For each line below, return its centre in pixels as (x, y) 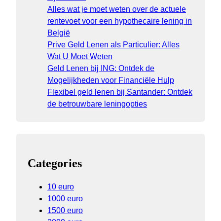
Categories (55, 164)
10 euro (61, 187)
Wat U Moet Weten (80, 57)
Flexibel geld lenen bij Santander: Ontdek (120, 92)
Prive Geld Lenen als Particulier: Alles (113, 45)
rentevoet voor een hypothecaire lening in (120, 21)
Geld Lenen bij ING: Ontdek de (101, 69)
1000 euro (65, 199)
